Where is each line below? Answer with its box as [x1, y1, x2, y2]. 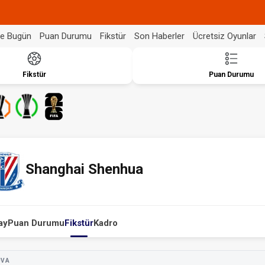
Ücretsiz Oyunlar [193, 30, 256, 41]
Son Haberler [134, 30, 185, 41]
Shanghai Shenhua [25, 161, 143, 177]
